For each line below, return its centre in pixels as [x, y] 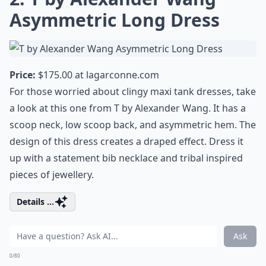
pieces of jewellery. [52, 175]
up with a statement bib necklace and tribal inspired [126, 158]
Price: [23, 75]
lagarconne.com [123, 75]
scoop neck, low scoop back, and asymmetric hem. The [133, 125]
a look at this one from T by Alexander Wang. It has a [128, 108]
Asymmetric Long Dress [115, 20]
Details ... [35, 202]
